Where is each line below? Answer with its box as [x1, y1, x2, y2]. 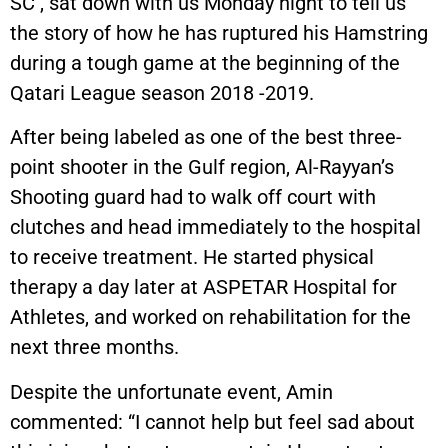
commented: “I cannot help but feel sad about [10, 409, 415, 434]
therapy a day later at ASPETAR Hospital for [10, 275, 397, 300]
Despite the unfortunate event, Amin [10, 379, 333, 404]
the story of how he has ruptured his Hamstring [10, 21, 428, 45]
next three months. [10, 335, 184, 360]
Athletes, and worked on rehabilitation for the [10, 305, 411, 330]
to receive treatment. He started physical [10, 245, 374, 270]
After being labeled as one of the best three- [10, 125, 402, 150]
